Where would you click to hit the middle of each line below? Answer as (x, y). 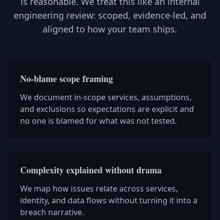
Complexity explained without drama (91, 170)
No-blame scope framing (67, 79)
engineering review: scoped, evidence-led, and (110, 15)
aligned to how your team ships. (110, 29)
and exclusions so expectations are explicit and (107, 109)
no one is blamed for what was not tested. (98, 121)
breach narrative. (52, 212)
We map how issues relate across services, (99, 189)
